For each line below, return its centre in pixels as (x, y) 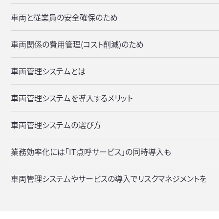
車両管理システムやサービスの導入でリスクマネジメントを (109, 178)
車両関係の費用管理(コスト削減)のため (77, 44)
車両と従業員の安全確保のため (64, 17)
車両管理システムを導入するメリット (72, 98)
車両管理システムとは (48, 71)
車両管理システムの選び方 (56, 124)
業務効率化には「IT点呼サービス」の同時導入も (91, 151)
